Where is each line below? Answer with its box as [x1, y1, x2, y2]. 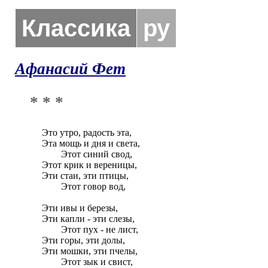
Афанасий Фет [15, 60, 126, 78]
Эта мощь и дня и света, [42, 138, 140, 148]
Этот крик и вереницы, [42, 160, 137, 170]
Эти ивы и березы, [42, 203, 118, 213]
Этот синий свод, [42, 149, 61, 159]
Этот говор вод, [42, 181, 61, 191]
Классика [22, 15, 130, 41]
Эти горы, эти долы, [42, 235, 125, 245]
